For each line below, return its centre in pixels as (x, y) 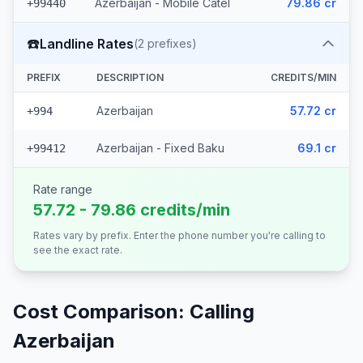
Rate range (63, 189)
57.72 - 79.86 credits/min (132, 210)
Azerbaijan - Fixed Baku (160, 148)
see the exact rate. (78, 250)
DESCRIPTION (130, 77)
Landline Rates (87, 43)
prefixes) (171, 43)
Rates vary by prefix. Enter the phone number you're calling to (179, 235)
